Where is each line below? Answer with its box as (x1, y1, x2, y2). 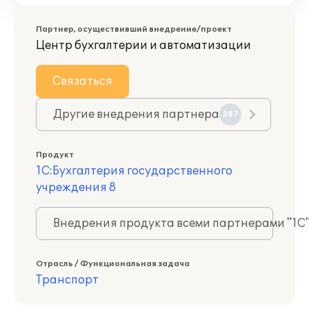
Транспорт (36, 273, 99, 287)
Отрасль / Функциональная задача (36, 259, 190, 268)
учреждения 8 (36, 181, 116, 195)
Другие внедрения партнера (53, 108, 219, 121)
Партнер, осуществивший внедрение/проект (36, 25, 232, 34)
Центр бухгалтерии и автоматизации (36, 39, 251, 52)
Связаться (52, 74, 112, 88)
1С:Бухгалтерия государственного (36, 164, 232, 178)
